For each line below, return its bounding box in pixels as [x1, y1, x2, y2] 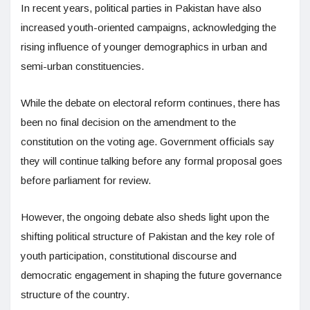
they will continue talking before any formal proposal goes [21, 155, 282, 167]
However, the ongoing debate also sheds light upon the [21, 211, 269, 224]
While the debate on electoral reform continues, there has [21, 97, 280, 109]
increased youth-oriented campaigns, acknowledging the [21, 21, 276, 34]
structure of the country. [21, 289, 135, 301]
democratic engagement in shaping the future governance [21, 269, 282, 282]
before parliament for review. [21, 174, 151, 187]
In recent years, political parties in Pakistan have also [21, 2, 262, 15]
